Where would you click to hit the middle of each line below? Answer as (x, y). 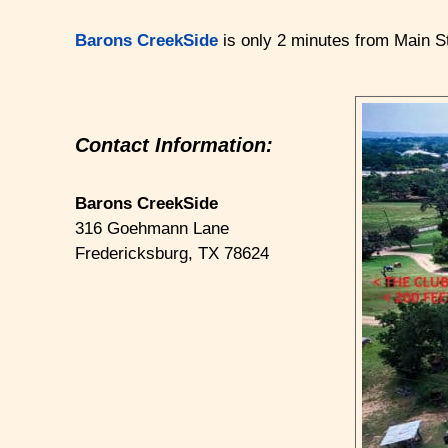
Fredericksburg (132, 254)
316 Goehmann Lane (152, 229)
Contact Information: (174, 145)
